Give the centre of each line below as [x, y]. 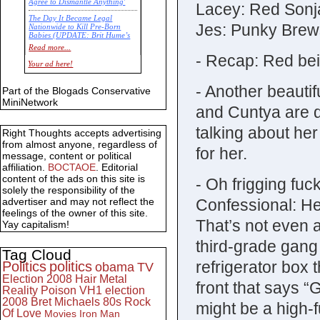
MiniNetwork [30, 102]
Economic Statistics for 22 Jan [79, 61]
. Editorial [117, 167]
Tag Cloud [37, 255]
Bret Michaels [65, 302]
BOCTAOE [72, 167]
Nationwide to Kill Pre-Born [75, 27]
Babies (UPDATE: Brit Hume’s [80, 36]
